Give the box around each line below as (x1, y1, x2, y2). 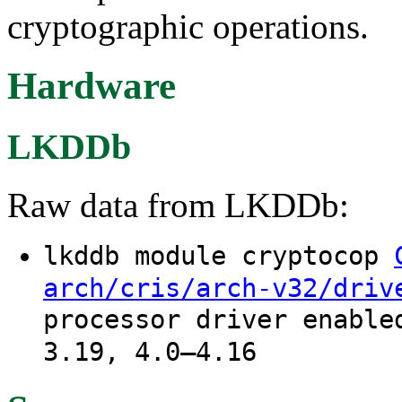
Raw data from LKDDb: (7, 186, 349, 225)
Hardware (7, 65, 176, 108)
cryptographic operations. (7, 6, 369, 46)
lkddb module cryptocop (43, 240, 394, 272)
